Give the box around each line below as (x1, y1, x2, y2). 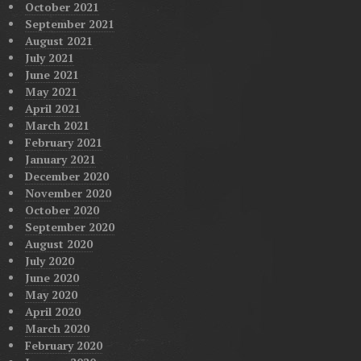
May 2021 (24, 84, 77, 100)
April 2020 (24, 304, 81, 320)
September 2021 (24, 16, 114, 32)
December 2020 (24, 168, 109, 185)
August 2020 (24, 236, 93, 252)
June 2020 (24, 270, 79, 286)
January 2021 (24, 151, 96, 168)
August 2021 (24, 33, 93, 49)
